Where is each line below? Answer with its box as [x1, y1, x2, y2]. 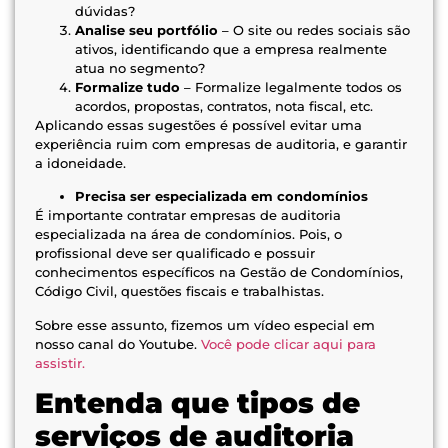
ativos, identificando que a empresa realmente [75, 40, 387, 57]
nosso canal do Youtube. [35, 335, 201, 352]
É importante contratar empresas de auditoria [35, 207, 341, 224]
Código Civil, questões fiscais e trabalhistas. [35, 283, 324, 300]
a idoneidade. [35, 154, 126, 171]
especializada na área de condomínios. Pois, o [35, 226, 342, 243]
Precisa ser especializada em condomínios [75, 188, 368, 205]
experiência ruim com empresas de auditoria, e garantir [35, 135, 407, 152]
